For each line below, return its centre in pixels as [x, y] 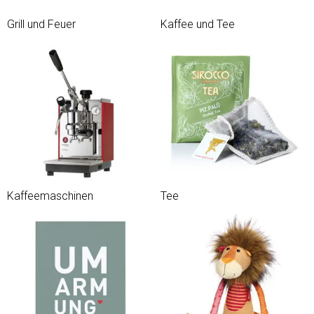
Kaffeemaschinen [50, 196]
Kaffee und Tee [198, 24]
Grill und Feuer [41, 24]
